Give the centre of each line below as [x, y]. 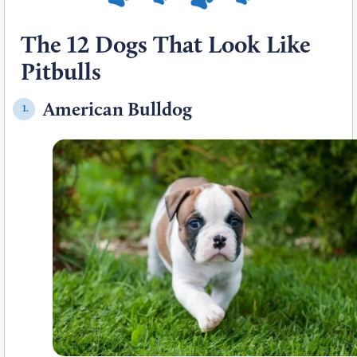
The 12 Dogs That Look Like [166, 44]
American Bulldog [118, 108]
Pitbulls [61, 71]
